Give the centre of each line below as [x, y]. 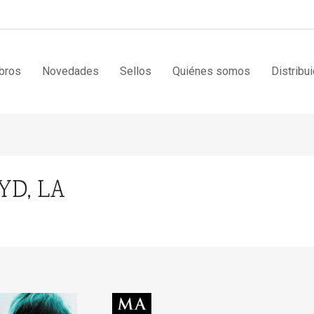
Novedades [70, 71]
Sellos [136, 71]
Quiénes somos [211, 71]
